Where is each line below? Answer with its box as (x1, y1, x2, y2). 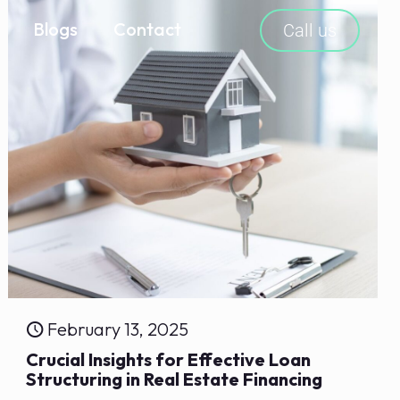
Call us (283, 20, 337, 41)
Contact (113, 18, 182, 40)
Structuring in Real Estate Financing (26, 368, 323, 391)
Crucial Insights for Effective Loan (26, 348, 312, 371)
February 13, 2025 (47, 318, 189, 341)
